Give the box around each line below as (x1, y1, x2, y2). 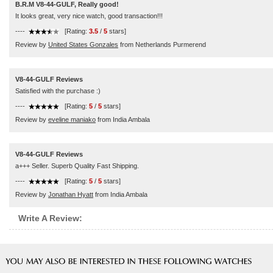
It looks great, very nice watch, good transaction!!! (15, 12, 163, 19)
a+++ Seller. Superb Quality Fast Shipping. (15, 162, 139, 169)
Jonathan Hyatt (48, 191, 93, 198)
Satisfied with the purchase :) (15, 87, 101, 94)
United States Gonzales (48, 41, 118, 48)
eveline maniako (48, 116, 96, 123)
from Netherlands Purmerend (118, 41, 206, 48)
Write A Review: (18, 213, 82, 223)
